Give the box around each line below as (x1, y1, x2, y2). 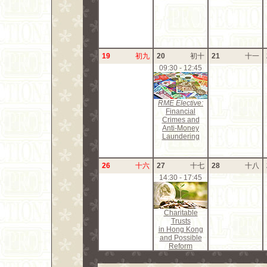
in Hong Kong (158, 225, 203, 234)
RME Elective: (158, 99, 203, 107)
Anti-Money (162, 124, 199, 132)
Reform (169, 242, 193, 250)
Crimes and (162, 116, 200, 124)
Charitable (163, 209, 198, 217)
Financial (166, 107, 195, 116)
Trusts (170, 217, 191, 225)
